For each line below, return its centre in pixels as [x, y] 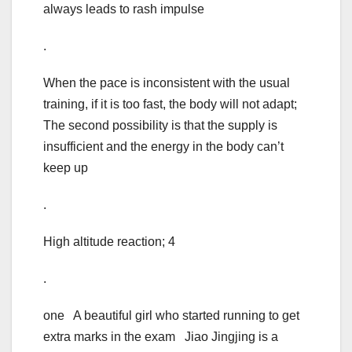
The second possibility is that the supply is [160, 126]
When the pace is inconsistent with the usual [167, 83]
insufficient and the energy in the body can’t [163, 147]
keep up [66, 168]
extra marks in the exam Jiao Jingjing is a [161, 337]
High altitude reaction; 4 [109, 242]
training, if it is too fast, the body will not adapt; [170, 104]
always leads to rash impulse [124, 9]
